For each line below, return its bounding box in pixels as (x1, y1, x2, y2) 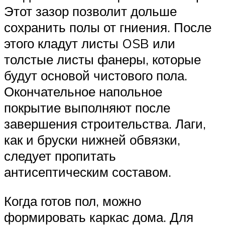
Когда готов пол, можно (4, 193, 141, 209)
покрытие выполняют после (4, 99, 170, 116)
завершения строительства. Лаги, (4, 116, 206, 132)
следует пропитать (4, 148, 116, 164)
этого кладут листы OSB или (4, 35, 175, 52)
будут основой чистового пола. (4, 67, 187, 84)
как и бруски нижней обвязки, (4, 132, 180, 148)
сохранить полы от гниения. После (4, 19, 211, 36)
